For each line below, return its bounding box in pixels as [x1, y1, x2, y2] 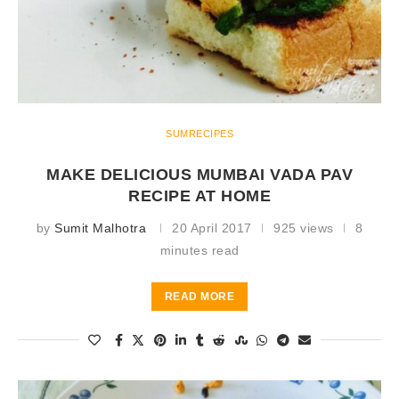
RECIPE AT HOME [128, 187, 271, 206]
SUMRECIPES [166, 128, 233, 140]
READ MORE [164, 290, 235, 304]
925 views [273, 221, 334, 236]
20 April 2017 [172, 221, 252, 236]
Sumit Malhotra [54, 221, 146, 236]
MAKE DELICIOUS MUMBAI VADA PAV [46, 166, 353, 184]
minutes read [159, 243, 240, 258]
